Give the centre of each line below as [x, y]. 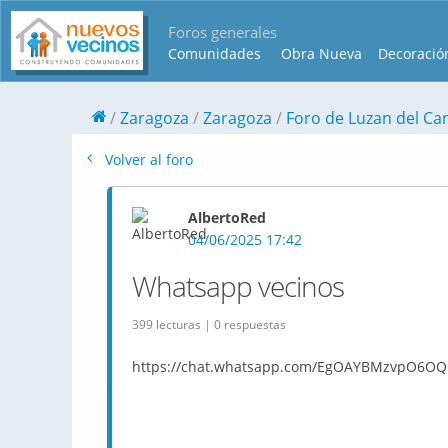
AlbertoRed [227, 217]
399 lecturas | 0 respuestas [209, 324]
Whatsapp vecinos [238, 286]
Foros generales [222, 32]
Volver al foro [147, 159]
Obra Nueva [321, 53]
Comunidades [214, 53]
